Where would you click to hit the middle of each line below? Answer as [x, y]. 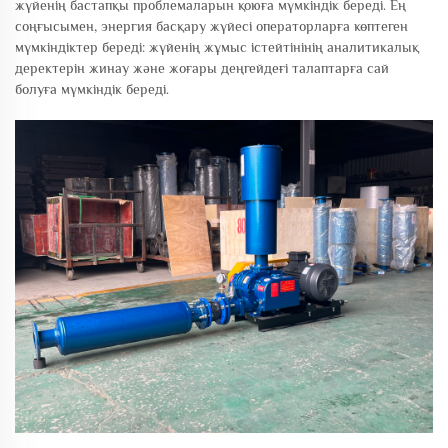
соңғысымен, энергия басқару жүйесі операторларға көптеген [211, 25]
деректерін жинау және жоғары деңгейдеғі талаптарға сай [202, 67]
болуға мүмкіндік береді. [92, 88]
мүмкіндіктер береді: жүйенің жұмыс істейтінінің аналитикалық [217, 46]
